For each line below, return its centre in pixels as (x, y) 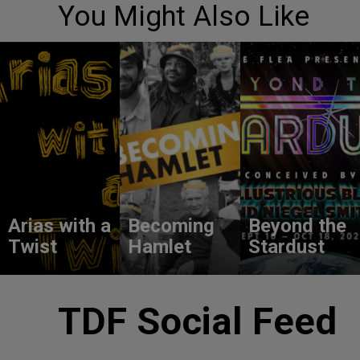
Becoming (172, 226)
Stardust (286, 247)
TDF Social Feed (197, 321)
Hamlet (160, 247)
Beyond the (297, 226)
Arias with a (59, 226)
